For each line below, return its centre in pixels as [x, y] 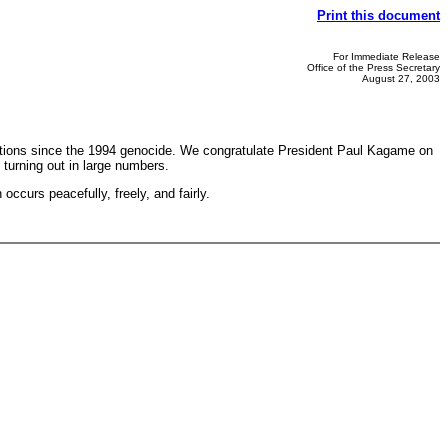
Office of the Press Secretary [373, 67]
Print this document [378, 15]
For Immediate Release [386, 56]
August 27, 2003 [401, 78]
